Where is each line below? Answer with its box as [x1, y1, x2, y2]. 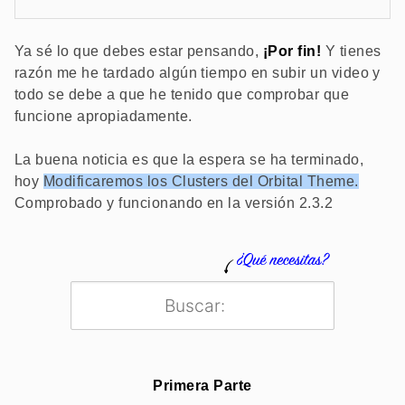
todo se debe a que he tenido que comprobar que [14, 87, 350, 102]
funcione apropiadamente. [14, 108, 193, 124]
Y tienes [321, 43, 381, 59]
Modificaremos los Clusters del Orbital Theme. [42, 174, 359, 189]
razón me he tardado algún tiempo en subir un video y [14, 65, 381, 80]
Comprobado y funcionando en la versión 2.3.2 [14, 195, 334, 211]
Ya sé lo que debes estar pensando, [14, 43, 263, 59]
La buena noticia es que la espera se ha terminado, [14, 152, 364, 167]
